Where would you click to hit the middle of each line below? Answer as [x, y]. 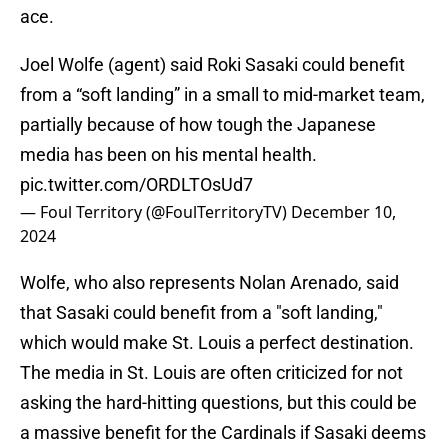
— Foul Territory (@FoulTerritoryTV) [155, 212]
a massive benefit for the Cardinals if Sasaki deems [223, 433]
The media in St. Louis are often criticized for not [211, 373]
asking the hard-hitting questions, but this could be [218, 403]
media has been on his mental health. [168, 155]
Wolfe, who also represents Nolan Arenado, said [209, 283]
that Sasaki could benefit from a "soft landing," [201, 313]
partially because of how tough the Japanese [198, 125]
